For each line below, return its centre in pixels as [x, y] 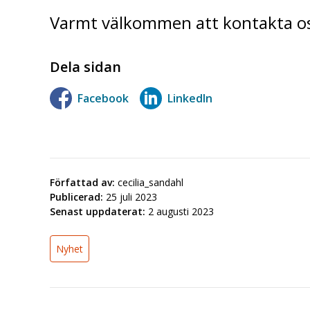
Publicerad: [76, 197]
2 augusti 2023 [181, 211]
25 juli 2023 [131, 197]
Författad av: [82, 182]
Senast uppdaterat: [98, 211]
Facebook [103, 98]
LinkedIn [190, 98]
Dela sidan [85, 67]
